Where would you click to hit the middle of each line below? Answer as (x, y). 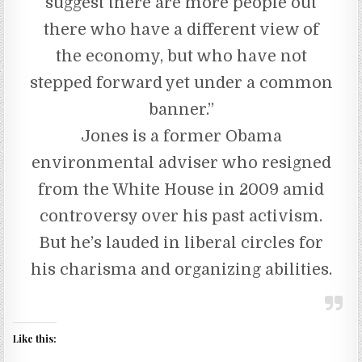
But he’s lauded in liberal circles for (181, 242)
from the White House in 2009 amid (181, 189)
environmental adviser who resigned (181, 162)
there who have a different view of (181, 29)
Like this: (35, 338)
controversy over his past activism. (181, 216)
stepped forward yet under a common (181, 82)
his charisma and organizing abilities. (181, 269)
